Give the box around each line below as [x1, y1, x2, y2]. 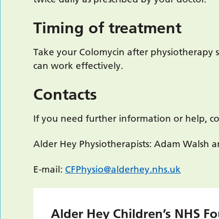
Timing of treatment [33, 19, 182, 37]
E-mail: [33, 164, 66, 175]
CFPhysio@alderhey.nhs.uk [65, 164, 181, 175]
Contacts [33, 85, 97, 104]
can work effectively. [33, 60, 124, 71]
